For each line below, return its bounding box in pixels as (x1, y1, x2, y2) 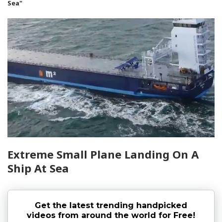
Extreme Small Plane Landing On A (7, 146, 199, 162)
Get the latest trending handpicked (35, 200, 187, 210)
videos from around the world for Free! (27, 210, 195, 220)
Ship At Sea (7, 160, 69, 175)
